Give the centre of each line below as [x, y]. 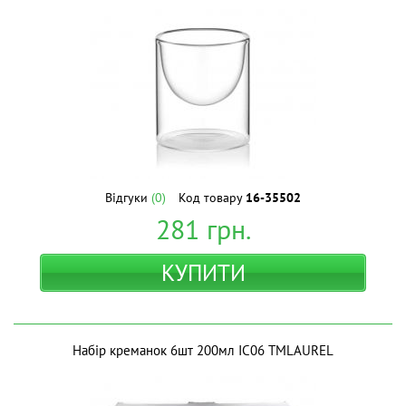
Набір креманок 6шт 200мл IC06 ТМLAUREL [203, 350]
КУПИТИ [203, 273]
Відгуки [128, 198]
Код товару [212, 198]
